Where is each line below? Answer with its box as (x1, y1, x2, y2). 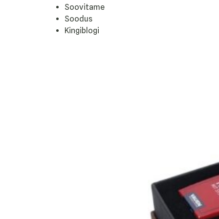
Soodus (65, 14, 92, 23)
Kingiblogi (65, 25, 99, 35)
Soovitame (65, 2, 105, 12)
